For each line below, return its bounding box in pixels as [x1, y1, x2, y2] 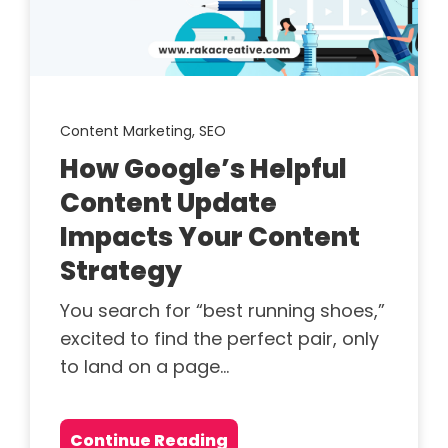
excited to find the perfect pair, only [60, 326, 379, 352]
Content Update [60, 185, 277, 222]
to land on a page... [60, 354, 229, 380]
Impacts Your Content [60, 219, 360, 256]
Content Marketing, [60, 121, 199, 142]
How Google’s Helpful [60, 151, 347, 188]
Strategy [60, 253, 182, 290]
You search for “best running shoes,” [60, 298, 385, 324]
